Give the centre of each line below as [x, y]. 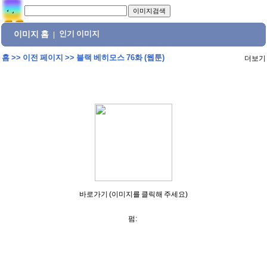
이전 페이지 [43, 58]
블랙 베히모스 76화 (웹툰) [120, 58]
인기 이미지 [80, 34]
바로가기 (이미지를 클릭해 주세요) [133, 194]
